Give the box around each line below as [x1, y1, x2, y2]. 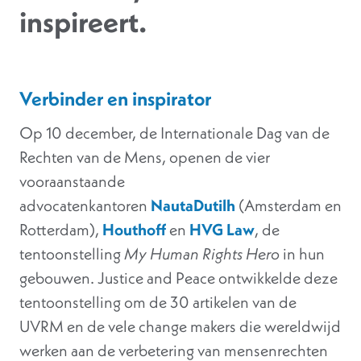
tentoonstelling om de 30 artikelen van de [19, 292, 297, 313]
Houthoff [102, 219, 166, 240]
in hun [280, 243, 325, 264]
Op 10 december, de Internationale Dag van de [19, 122, 330, 143]
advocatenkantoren [19, 195, 151, 216]
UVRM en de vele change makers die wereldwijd [19, 316, 341, 337]
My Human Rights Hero [124, 243, 280, 264]
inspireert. [19, 3, 147, 40]
